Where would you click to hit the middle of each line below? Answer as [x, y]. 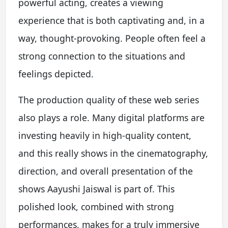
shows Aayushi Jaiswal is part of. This [96, 189]
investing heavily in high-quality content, [105, 135]
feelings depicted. [56, 74]
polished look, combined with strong [96, 206]
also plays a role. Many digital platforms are [111, 117]
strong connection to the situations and [102, 56]
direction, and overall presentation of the [106, 171]
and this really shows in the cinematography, [113, 153]
